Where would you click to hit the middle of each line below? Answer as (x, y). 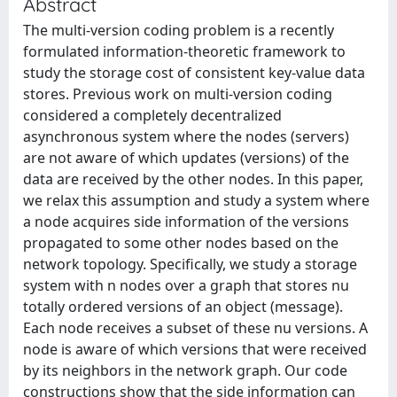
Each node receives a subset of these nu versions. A (195, 328)
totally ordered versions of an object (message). (183, 307)
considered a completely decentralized (152, 115)
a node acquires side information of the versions (186, 222)
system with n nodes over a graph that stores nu (186, 285)
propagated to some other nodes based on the (181, 243)
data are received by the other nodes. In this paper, (193, 179)
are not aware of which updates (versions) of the (186, 158)
